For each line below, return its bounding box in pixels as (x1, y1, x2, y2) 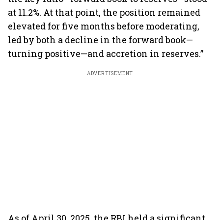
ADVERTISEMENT (86, 70, 134, 77)
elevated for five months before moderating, (8, 20, 199, 32)
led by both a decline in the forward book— (8, 34, 193, 46)
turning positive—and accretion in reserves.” (8, 48, 203, 59)
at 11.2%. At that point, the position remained (8, 6, 200, 18)
